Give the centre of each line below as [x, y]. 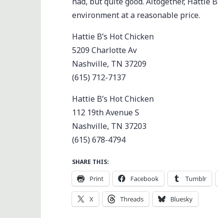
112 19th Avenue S [106, 112]
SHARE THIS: [91, 162]
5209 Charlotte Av [104, 50]
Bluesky [182, 199]
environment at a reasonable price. [136, 15]
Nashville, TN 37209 [109, 64]
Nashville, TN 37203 [109, 126]
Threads [132, 199]
